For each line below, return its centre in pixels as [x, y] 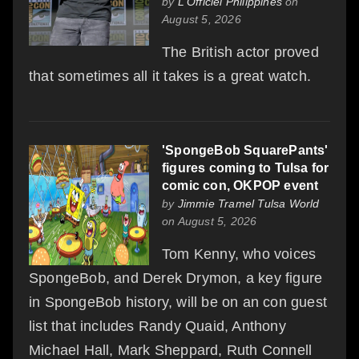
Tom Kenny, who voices [239, 254]
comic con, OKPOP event [240, 185]
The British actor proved [240, 52]
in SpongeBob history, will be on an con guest [178, 302]
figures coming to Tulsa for [246, 167]
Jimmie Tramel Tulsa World [248, 203]
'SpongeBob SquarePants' [245, 150]
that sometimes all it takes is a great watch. [170, 76]
